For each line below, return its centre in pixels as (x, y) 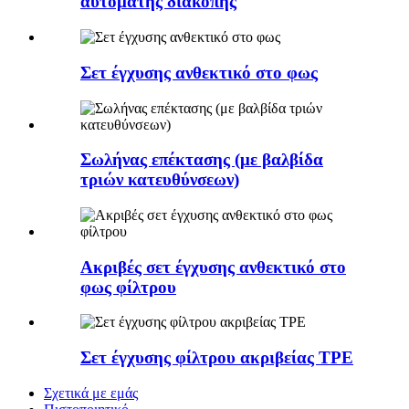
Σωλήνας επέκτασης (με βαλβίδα (202, 160)
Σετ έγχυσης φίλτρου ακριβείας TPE (217, 358)
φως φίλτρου (128, 287)
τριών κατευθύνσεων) (160, 180)
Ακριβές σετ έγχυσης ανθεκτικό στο (213, 267)
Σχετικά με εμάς (91, 393)
